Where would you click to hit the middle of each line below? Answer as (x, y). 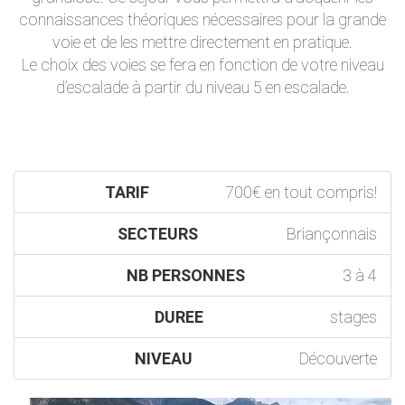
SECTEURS (157, 234)
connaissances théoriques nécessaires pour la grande (202, 19)
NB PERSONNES (185, 275)
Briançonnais (332, 234)
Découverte (338, 358)
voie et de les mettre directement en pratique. (202, 42)
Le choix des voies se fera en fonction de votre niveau (202, 65)
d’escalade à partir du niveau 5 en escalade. (202, 87)
